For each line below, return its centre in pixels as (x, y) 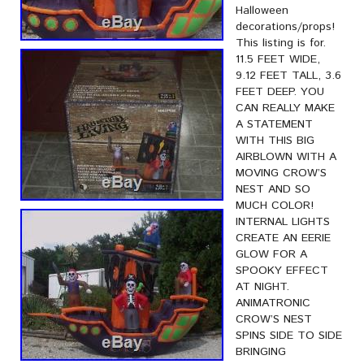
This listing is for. (281, 43)
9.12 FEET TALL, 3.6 (288, 76)
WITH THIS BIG (275, 141)
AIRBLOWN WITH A (286, 157)
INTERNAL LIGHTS (283, 222)
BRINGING (261, 352)
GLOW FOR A (271, 254)
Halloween (262, 11)
